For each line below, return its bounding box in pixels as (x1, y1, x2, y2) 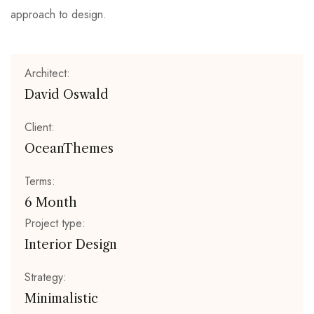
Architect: (25, 65, 70, 81)
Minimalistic (25, 291, 98, 306)
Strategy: (25, 269, 67, 285)
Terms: (25, 173, 55, 189)
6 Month (25, 195, 77, 210)
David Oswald (25, 87, 109, 102)
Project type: (25, 215, 86, 231)
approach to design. (11, 6, 107, 22)
